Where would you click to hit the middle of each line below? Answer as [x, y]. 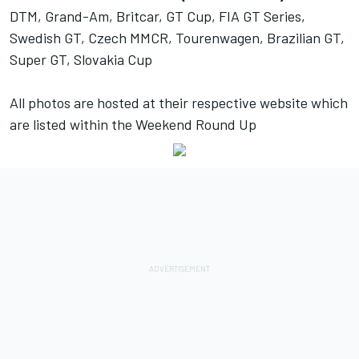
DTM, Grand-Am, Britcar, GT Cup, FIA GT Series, [157, 16]
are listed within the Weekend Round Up [133, 124]
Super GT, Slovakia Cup [81, 59]
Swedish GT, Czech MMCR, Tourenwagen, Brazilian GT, [177, 37]
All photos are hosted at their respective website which [179, 102]
